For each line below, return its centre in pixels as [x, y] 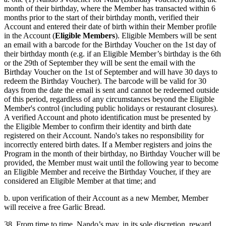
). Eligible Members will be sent [166, 36]
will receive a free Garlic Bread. [55, 207]
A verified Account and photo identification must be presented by [107, 118]
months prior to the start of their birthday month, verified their [101, 18]
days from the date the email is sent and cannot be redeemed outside [111, 90]
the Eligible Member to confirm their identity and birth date [98, 127]
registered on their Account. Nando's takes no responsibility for [104, 136]
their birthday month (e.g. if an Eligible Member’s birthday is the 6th [112, 54]
